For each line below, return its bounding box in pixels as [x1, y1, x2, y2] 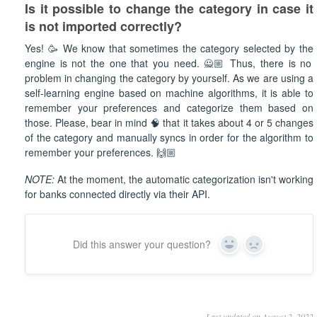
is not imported [25, 17, 117, 36]
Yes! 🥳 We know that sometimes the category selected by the [25, 41, 313, 56]
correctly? [120, 17, 182, 36]
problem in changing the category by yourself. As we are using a [25, 71, 313, 86]
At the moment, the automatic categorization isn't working [54, 172, 313, 187]
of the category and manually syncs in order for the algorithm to [25, 130, 313, 145]
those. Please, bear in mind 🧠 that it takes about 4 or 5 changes [25, 115, 313, 130]
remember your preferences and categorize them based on [25, 100, 313, 115]
